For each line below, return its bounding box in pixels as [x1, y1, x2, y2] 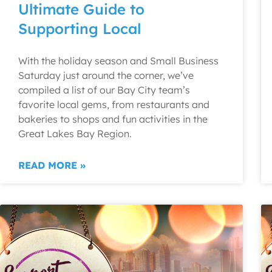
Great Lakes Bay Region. [18, 127, 132, 140]
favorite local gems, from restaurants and [18, 98, 209, 110]
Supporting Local [18, 19, 141, 38]
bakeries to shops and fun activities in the [18, 113, 208, 125]
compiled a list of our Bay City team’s [18, 84, 190, 96]
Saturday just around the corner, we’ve [18, 69, 194, 81]
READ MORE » [18, 159, 86, 171]
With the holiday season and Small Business [18, 55, 219, 67]
